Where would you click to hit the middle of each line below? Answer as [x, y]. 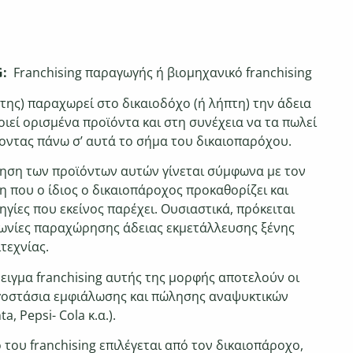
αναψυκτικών [249, 296]
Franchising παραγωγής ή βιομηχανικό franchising [161, 73]
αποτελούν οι [259, 277]
